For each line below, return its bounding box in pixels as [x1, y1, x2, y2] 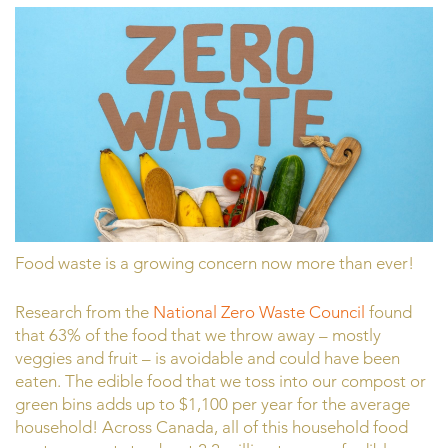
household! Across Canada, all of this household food [15, 416, 408, 437]
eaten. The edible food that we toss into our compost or [15, 370, 426, 391]
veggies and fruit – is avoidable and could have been [15, 347, 400, 368]
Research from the [15, 301, 149, 322]
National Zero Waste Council [149, 301, 365, 322]
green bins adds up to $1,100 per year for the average [15, 393, 410, 414]
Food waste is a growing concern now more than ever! [15, 253, 414, 274]
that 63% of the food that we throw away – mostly [15, 324, 381, 345]
